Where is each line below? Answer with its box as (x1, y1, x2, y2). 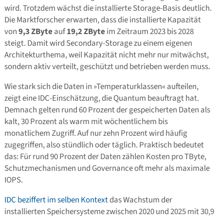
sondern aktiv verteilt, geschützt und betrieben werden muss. (4, 60, 210, 73)
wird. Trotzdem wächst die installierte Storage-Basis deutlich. (4, 2, 212, 14)
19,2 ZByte (66, 25, 105, 37)
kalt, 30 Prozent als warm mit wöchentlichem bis (4, 115, 168, 127)
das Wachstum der (108, 194, 172, 206)
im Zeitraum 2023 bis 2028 (105, 25, 194, 37)
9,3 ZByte (18, 25, 53, 37)
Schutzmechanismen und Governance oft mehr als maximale (4, 162, 210, 174)
